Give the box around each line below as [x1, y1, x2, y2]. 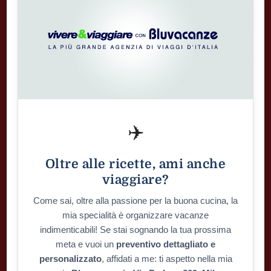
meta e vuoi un [56, 239, 116, 250]
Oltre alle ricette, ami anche [45, 157, 226, 172]
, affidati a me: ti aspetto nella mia [101, 253, 232, 264]
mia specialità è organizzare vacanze [62, 210, 209, 221]
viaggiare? [102, 172, 169, 188]
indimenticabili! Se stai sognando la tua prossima [40, 224, 231, 235]
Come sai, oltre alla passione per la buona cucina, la [33, 195, 238, 206]
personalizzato [39, 253, 102, 264]
